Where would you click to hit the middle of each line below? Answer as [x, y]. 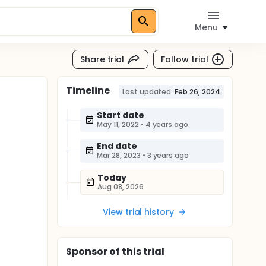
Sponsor [87, 251]
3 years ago [168, 155]
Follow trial [185, 59]
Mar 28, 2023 [119, 155]
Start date [121, 115]
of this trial [136, 251]
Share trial [102, 59]
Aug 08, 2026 [121, 187]
